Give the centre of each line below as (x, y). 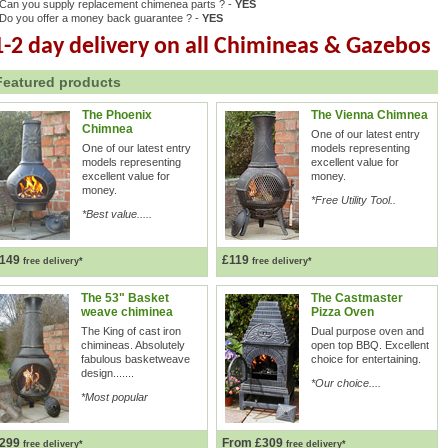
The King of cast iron (130, 331)
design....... (107, 373)
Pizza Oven (342, 312)
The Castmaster (356, 298)
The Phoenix (116, 115)
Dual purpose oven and (367, 331)
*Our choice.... (345, 383)
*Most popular (114, 397)
